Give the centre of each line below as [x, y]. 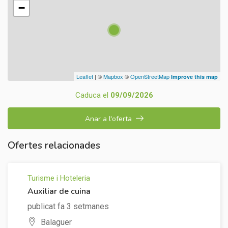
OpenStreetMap [150, 77]
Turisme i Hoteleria [59, 178]
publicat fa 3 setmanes [68, 207]
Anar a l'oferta [108, 119]
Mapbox [113, 77]
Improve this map [194, 77]
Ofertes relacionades [54, 146]
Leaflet [85, 77]
